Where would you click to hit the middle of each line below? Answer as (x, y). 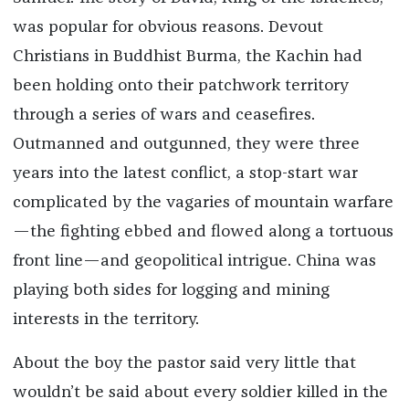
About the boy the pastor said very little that (184, 364)
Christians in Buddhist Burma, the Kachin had (187, 57)
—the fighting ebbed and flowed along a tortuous (203, 232)
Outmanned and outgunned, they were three (186, 145)
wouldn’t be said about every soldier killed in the (200, 393)
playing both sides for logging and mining (171, 291)
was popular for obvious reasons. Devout (168, 28)
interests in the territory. (105, 320)
